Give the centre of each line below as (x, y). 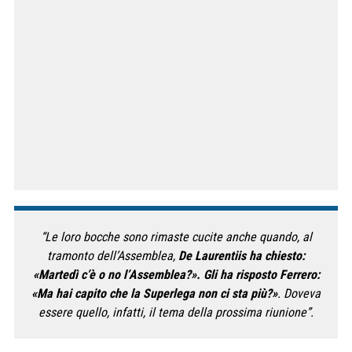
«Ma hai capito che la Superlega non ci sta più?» (154, 293)
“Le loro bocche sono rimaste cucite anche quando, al (176, 236)
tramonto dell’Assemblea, (113, 255)
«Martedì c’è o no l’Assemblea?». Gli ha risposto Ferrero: (176, 274)
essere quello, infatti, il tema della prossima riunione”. (176, 312)
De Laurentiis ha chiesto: (242, 255)
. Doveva (299, 293)
